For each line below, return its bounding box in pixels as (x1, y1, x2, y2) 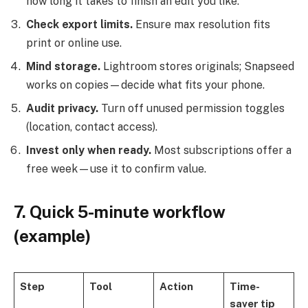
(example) (14, 225, 91, 245)
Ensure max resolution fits (133, 17, 270, 31)
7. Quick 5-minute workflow (14, 201, 225, 221)
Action (159, 280, 193, 292)
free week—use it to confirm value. (26, 162, 206, 175)
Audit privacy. (26, 101, 98, 115)
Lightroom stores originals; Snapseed (100, 59, 294, 73)
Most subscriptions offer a (151, 143, 291, 157)
